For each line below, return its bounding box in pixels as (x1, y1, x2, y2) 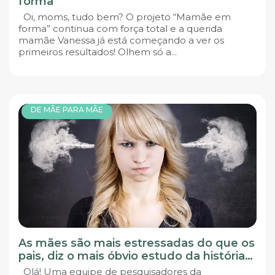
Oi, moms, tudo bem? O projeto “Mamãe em (18, 11, 231, 23)
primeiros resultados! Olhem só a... (18, 46, 177, 58)
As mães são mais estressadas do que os (18, 236, 255, 250)
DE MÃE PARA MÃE (31, 104, 103, 114)
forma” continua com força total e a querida (18, 23, 222, 35)
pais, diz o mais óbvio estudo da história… (18, 249, 253, 263)
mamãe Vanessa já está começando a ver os (18, 34, 224, 47)
